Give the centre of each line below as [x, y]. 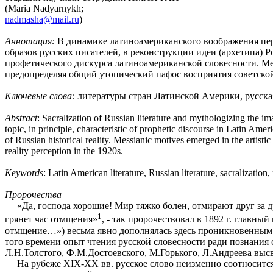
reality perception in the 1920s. [64, 151]
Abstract [21, 118]
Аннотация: [30, 41]
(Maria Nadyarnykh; [44, 9]
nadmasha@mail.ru [42, 19]
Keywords [24, 173]
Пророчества [33, 195]
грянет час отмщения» [51, 219]
